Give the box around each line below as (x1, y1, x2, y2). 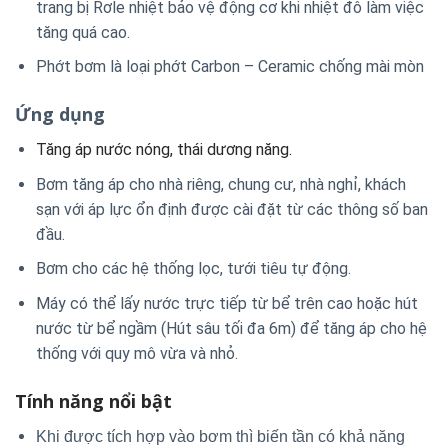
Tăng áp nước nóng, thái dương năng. (35, 140, 292, 160)
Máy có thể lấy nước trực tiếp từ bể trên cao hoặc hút (35, 293, 418, 313)
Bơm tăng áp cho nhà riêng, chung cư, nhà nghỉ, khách (35, 174, 406, 194)
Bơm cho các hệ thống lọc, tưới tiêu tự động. (35, 259, 351, 279)
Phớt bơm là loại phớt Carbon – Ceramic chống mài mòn (35, 57, 424, 77)
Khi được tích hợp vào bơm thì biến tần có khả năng (35, 427, 405, 445)
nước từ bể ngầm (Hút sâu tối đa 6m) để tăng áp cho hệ (35, 318, 427, 338)
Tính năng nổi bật (15, 388, 172, 413)
